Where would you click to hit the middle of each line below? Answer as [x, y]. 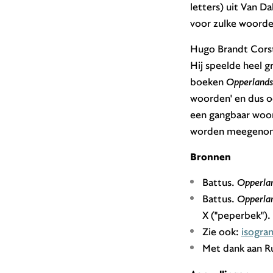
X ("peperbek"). [236, 215]
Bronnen [210, 157]
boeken [208, 82]
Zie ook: [222, 232]
